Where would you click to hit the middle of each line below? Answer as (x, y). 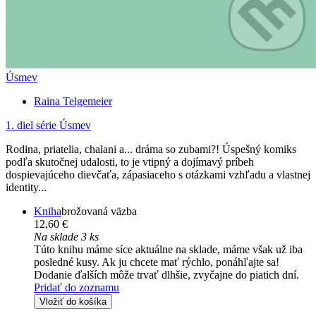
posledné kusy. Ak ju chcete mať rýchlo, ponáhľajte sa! (157, 262)
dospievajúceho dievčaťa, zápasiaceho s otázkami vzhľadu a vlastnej (158, 174)
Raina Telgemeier (73, 101)
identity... (26, 187)
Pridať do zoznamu (77, 287)
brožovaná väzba (99, 211)
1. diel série (31, 125)
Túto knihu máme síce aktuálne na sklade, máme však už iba (168, 249)
